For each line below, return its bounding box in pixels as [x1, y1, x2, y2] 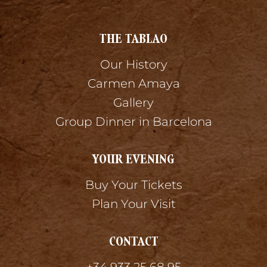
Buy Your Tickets [85, 178, 182, 193]
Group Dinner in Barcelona [55, 114, 212, 129]
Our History [100, 57, 167, 72]
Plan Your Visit [91, 197, 176, 212]
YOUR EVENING [92, 151, 175, 167]
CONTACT [108, 234, 159, 250]
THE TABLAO [100, 31, 167, 47]
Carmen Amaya [87, 76, 180, 91]
